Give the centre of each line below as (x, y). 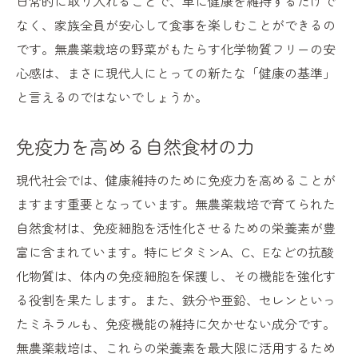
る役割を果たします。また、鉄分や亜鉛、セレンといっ (176, 300)
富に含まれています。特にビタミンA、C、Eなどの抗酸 (175, 252)
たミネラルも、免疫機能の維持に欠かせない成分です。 (176, 324)
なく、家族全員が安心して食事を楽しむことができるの (176, 25)
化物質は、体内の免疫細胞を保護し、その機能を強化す (176, 276)
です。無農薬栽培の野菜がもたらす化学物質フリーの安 (176, 49)
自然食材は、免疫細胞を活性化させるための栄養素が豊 (176, 228)
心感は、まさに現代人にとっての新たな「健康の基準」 (176, 73)
